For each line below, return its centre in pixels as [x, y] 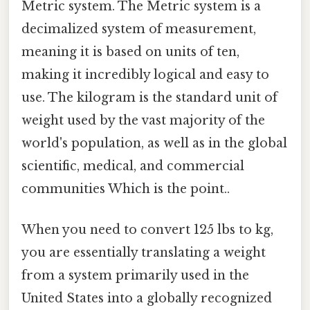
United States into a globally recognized [147, 299]
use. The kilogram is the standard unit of [149, 98]
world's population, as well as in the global [154, 144]
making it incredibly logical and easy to [145, 75]
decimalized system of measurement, [139, 29]
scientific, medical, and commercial [133, 166]
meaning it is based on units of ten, [130, 52]
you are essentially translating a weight [144, 253]
